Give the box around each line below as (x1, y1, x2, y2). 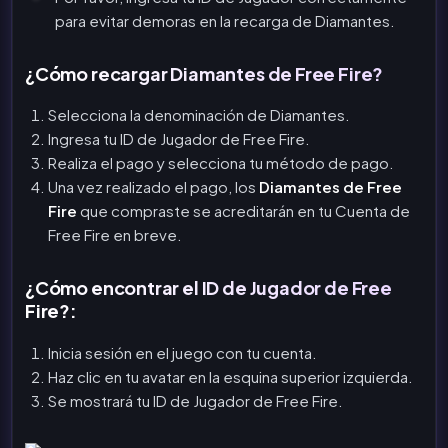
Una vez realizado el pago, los (47, 177, 259, 197)
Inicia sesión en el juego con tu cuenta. (47, 342, 317, 362)
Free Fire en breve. (47, 225, 182, 245)
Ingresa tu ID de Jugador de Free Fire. (47, 129, 310, 149)
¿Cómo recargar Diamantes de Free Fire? (25, 61, 384, 85)
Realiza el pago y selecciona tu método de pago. (47, 153, 394, 173)
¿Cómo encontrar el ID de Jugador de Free (25, 276, 392, 300)
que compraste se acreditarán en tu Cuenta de (76, 201, 410, 221)
